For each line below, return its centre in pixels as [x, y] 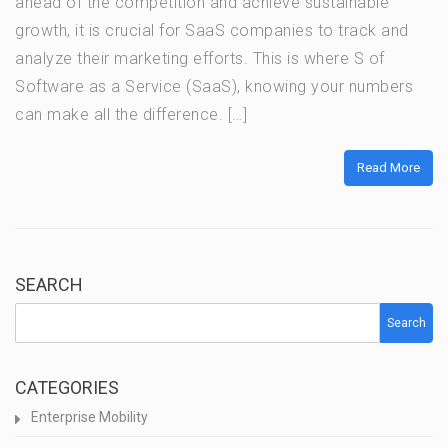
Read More [388, 168]
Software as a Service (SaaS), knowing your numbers [214, 87]
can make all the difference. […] [131, 115]
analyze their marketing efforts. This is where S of [200, 59]
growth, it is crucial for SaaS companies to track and [212, 31]
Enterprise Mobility [89, 417]
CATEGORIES [67, 388]
